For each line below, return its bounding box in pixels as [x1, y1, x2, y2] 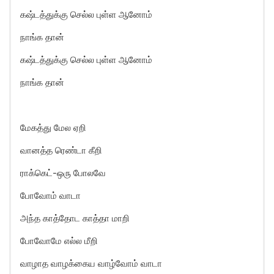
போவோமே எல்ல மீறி [20, 235, 98, 246]
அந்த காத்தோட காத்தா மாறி [20, 212, 130, 224]
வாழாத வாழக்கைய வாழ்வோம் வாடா [20, 257, 162, 269]
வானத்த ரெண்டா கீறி [20, 144, 102, 156]
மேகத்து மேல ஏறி [20, 122, 86, 133]
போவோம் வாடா [20, 190, 81, 201]
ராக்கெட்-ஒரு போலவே [20, 167, 106, 179]
